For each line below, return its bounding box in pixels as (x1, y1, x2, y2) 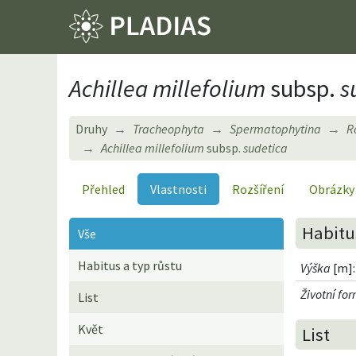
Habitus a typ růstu (78, 257, 183, 273)
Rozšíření (232, 180, 284, 197)
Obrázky (309, 180, 354, 197)
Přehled (82, 180, 125, 197)
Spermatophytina (230, 120, 321, 137)
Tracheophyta (133, 120, 204, 137)
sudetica (241, 139, 288, 156)
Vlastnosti (150, 180, 207, 197)
